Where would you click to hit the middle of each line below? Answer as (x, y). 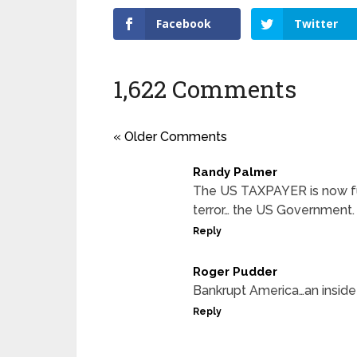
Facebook (184, 23)
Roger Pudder (235, 271)
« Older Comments (170, 136)
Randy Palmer (235, 172)
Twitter (316, 23)
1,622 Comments (205, 88)
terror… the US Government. (274, 210)
